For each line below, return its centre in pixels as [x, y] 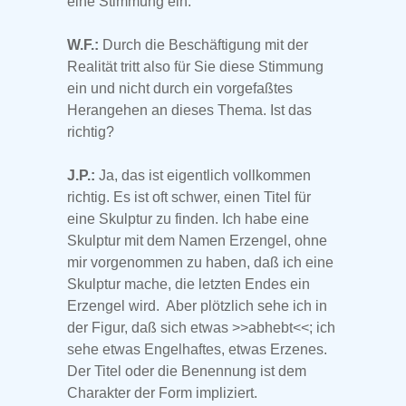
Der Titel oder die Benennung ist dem [187, 372]
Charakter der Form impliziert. [162, 393]
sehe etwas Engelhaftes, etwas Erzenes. [197, 350]
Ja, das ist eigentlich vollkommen [203, 176]
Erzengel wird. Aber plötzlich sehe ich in [197, 306]
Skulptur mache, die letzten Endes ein [188, 285]
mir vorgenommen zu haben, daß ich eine [200, 263]
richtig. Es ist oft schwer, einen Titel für [189, 198]
